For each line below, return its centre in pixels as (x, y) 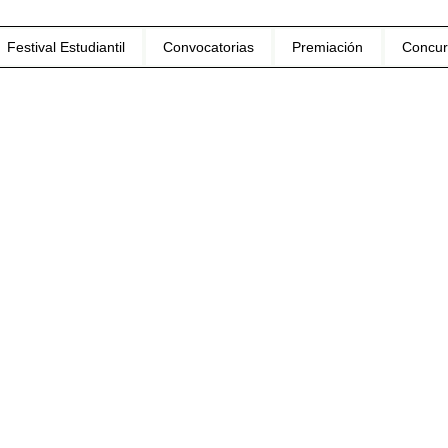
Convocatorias (209, 47)
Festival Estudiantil (66, 47)
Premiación (328, 47)
